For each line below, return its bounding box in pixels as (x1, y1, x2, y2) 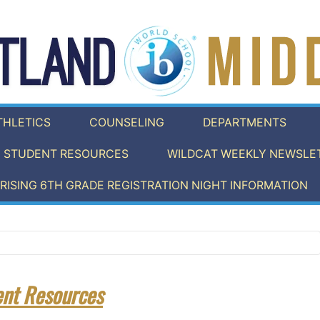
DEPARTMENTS (203, 116, 286, 130)
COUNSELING (89, 116, 164, 130)
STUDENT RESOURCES (3, 147, 129, 161)
